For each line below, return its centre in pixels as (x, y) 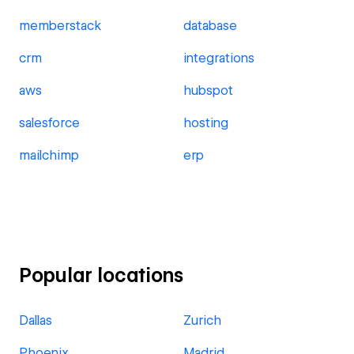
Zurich (202, 320)
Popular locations (101, 275)
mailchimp (49, 155)
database (210, 26)
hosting (206, 123)
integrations (219, 58)
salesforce (49, 123)
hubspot (208, 90)
